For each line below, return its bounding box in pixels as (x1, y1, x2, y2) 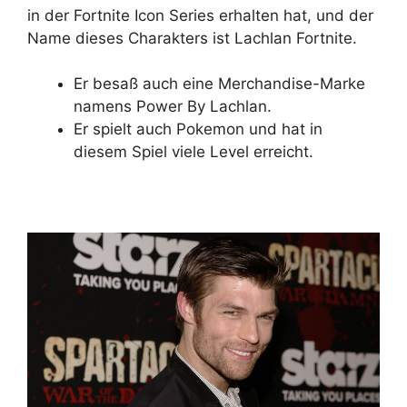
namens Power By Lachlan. (74, 97, 272, 116)
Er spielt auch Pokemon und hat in (74, 120, 323, 139)
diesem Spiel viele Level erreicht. (74, 143, 313, 162)
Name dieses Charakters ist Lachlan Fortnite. (27, 28, 357, 47)
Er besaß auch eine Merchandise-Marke (74, 74, 365, 94)
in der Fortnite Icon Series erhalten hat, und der (27, 5, 373, 25)
